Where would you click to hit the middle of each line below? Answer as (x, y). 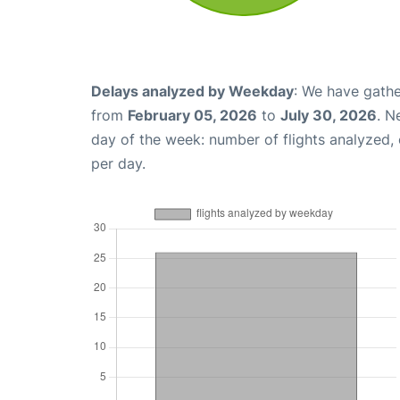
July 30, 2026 (329, 115)
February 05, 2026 (192, 115)
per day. (118, 163)
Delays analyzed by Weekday (192, 91)
